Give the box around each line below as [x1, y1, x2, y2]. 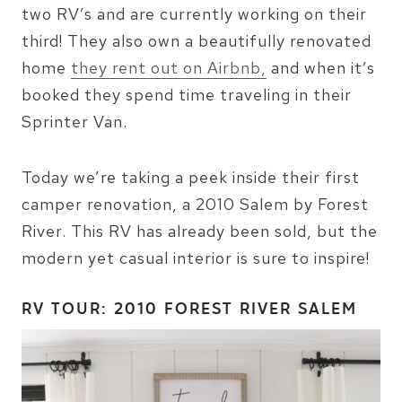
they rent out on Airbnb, [71, 57, 267, 78]
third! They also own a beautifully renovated [22, 31, 371, 51]
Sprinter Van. [22, 111, 127, 132]
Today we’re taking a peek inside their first [22, 167, 360, 188]
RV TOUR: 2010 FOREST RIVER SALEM [22, 299, 357, 321]
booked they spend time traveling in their [22, 84, 352, 105]
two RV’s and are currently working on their [22, 4, 367, 24]
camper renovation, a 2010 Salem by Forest [22, 194, 369, 214]
